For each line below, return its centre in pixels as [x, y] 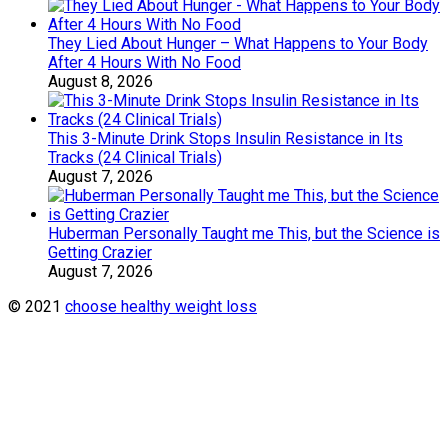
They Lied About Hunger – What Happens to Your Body [238, 43]
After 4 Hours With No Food [144, 62]
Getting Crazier [100, 252]
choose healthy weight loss [161, 306]
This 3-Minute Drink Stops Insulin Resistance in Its [225, 138]
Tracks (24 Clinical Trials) [135, 157]
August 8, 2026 [100, 81]
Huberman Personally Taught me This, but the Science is [244, 233]
